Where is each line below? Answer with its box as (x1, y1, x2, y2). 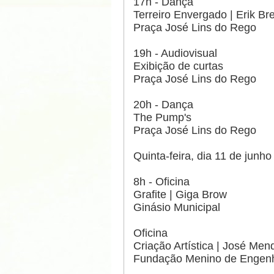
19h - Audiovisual (133, 47, 217, 60)
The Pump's (133, 111, 191, 124)
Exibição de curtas (133, 60, 223, 73)
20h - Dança (133, 98, 193, 111)
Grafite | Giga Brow (133, 188, 227, 201)
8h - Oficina (133, 176, 190, 188)
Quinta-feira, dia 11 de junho (133, 150, 272, 163)
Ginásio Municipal (133, 201, 220, 214)
